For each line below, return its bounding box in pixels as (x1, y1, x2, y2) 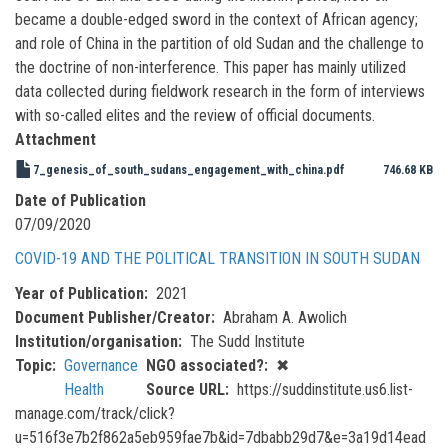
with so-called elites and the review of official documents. (15, 106, 375, 125)
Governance (64, 355, 138, 375)
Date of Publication (15, 191, 146, 210)
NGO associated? (146, 355, 264, 375)
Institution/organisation (15, 331, 178, 351)
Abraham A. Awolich (223, 307, 347, 327)
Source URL (146, 379, 225, 399)
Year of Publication (15, 283, 144, 303)
